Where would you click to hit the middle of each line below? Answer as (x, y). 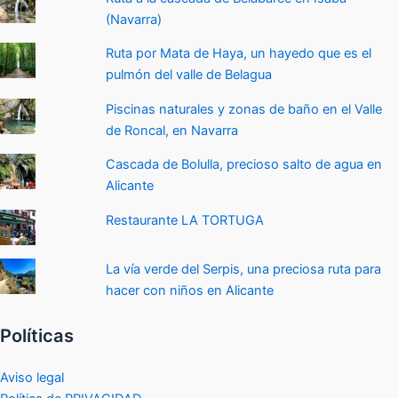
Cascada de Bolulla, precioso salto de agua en (244, 165)
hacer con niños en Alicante (190, 290)
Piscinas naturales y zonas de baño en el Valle (244, 109)
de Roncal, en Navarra (172, 130)
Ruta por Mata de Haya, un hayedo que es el (239, 54)
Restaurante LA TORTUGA (185, 220)
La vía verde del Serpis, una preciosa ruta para (244, 269)
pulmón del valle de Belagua (189, 75)
